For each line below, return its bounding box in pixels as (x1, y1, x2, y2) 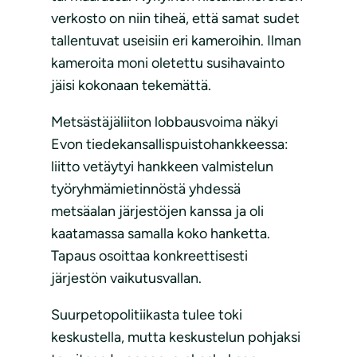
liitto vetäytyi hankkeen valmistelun (51, 158, 273, 176)
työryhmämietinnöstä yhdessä (51, 180, 241, 198)
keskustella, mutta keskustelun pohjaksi (51, 328, 300, 347)
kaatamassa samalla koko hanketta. (51, 225, 270, 243)
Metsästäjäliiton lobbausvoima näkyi (51, 113, 278, 131)
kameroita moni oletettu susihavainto (51, 54, 284, 73)
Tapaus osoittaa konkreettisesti (51, 247, 248, 265)
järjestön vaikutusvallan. (51, 269, 202, 288)
